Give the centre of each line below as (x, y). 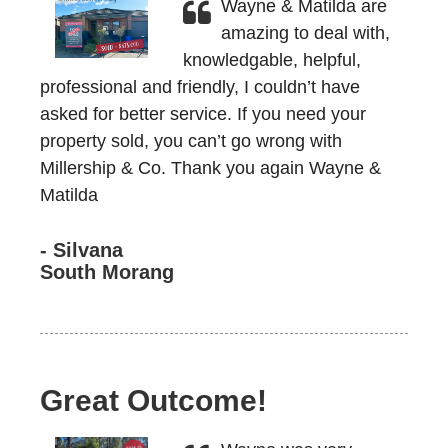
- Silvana (81, 250)
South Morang (107, 272)
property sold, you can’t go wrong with (191, 141)
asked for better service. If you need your (203, 114)
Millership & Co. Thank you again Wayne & (210, 168)
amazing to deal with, (305, 33)
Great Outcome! (153, 400)
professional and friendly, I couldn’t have (200, 87)
